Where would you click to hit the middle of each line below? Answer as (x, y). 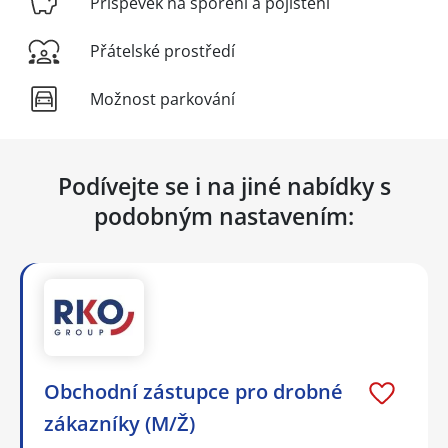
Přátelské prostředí (162, 50)
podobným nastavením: (224, 215)
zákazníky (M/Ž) (119, 423)
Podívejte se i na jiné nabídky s (224, 185)
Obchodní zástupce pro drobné (193, 391)
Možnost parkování (162, 98)
